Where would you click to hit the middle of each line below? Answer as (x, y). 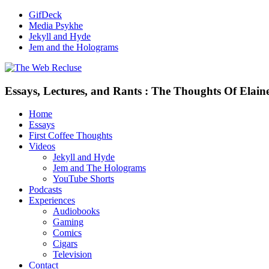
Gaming (68, 222)
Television (72, 255)
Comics (67, 233)
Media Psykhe (56, 26)
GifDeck (45, 15)
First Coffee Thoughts (71, 136)
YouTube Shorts (83, 179)
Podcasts (45, 190)
